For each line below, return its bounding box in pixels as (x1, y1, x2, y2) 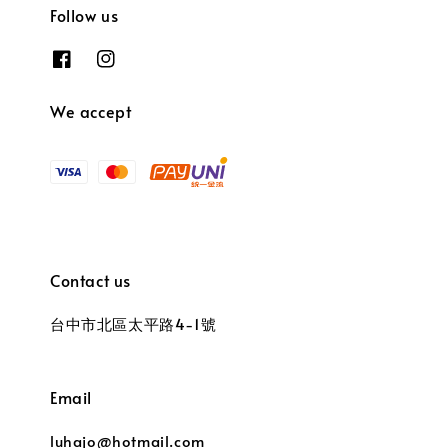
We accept (50, 100, 132, 123)
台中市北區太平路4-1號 (50, 312, 217, 334)
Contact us (50, 268, 131, 291)
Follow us (50, 3, 119, 26)
